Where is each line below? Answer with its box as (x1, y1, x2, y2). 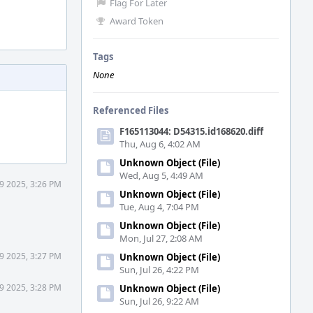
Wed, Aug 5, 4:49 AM (119, 169, 203, 182)
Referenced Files (93, 104, 168, 117)
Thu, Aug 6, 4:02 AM (119, 138, 201, 150)
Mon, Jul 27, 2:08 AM (119, 232, 203, 245)
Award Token (110, 15, 163, 27)
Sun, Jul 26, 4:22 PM (119, 263, 199, 276)
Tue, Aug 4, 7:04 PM (119, 201, 199, 213)
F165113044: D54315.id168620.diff (119, 125, 263, 138)
